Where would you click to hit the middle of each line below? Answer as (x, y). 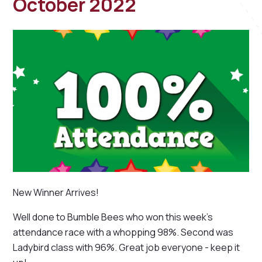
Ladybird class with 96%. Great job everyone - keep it (127, 248)
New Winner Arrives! (56, 193)
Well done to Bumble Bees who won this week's (113, 217)
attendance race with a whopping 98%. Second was (123, 232)
